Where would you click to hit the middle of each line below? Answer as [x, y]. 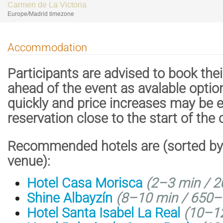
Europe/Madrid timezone [41, 14]
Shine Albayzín [70, 198]
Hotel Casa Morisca [85, 183]
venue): [29, 161]
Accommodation [47, 47]
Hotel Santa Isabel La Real [104, 213]
